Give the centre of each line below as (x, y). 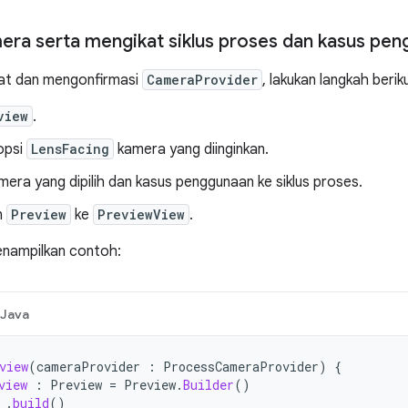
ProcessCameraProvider (241, 367)
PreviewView (141, 214)
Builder (209, 385)
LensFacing (70, 149)
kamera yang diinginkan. (191, 149)
